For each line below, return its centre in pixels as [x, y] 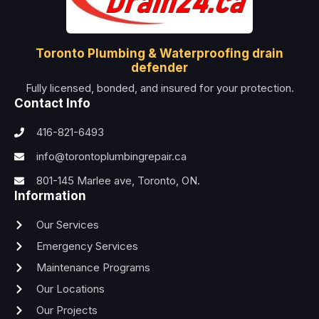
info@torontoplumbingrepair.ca [111, 156]
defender [159, 67]
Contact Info [52, 103]
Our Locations [70, 288]
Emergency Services [87, 246]
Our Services [67, 224]
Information [50, 195]
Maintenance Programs [93, 267]
